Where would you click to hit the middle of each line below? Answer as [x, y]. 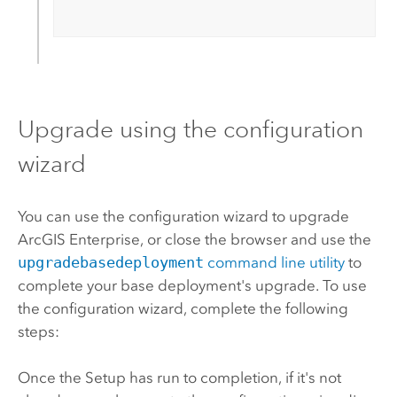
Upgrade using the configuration [190, 129]
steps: [38, 331]
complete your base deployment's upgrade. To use [192, 285]
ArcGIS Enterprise [78, 239]
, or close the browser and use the [255, 239]
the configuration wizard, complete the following [183, 308]
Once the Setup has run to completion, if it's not [179, 378]
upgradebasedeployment [110, 262]
